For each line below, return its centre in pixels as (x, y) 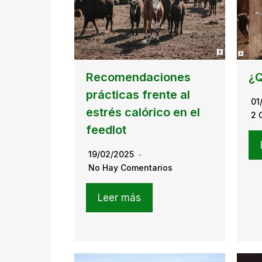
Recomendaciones (138, 77)
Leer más (119, 197)
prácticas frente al (138, 94)
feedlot (106, 130)
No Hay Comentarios (130, 167)
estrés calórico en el (143, 112)
